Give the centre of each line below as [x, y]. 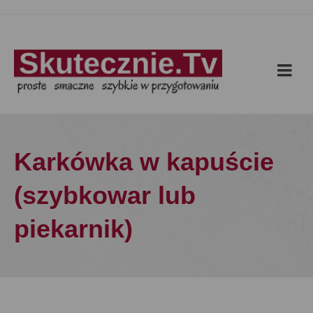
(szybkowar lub [105, 195]
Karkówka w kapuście [144, 162]
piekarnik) [73, 229]
